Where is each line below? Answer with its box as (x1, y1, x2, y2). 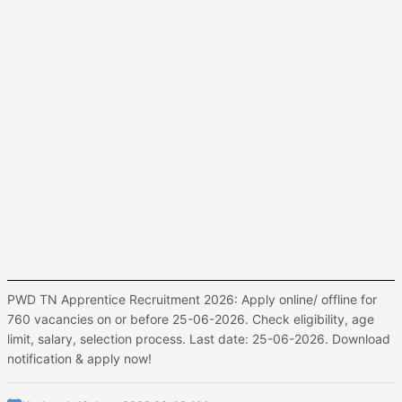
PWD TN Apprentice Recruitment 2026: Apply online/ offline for (7, 292, 377, 307)
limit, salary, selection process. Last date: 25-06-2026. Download (7, 331, 390, 346)
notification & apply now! (7, 351, 152, 366)
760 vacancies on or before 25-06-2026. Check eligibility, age (7, 311, 374, 327)
